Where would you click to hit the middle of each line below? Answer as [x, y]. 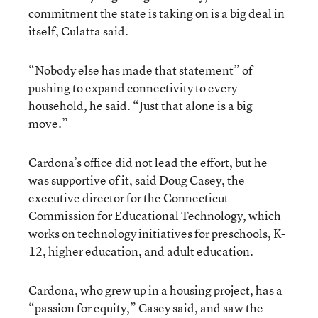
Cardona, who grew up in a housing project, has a [155, 290]
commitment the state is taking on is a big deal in [157, 13]
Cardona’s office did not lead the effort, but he [148, 162]
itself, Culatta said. [78, 31]
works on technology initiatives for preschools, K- [157, 233]
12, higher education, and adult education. [141, 251]
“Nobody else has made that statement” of [141, 70]
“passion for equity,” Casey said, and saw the [146, 307]
